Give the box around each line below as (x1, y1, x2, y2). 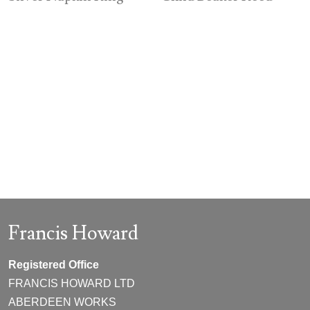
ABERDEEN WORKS (8, 295, 116, 308)
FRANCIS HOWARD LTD (8, 277, 135, 289)
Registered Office (8, 258, 99, 271)
